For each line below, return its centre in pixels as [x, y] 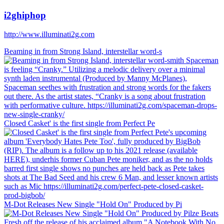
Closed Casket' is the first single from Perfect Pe [79, 123]
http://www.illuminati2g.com [49, 34]
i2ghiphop [25, 15]
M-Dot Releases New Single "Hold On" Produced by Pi [93, 204]
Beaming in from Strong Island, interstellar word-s [83, 51]
